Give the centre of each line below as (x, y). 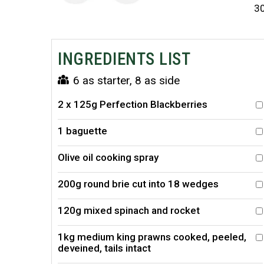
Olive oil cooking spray (108, 158)
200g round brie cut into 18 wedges (138, 184)
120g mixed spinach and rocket (129, 211)
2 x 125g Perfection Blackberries (133, 105)
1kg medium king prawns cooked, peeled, (152, 237)
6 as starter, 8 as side (125, 81)
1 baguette (82, 131)
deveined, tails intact (104, 248)
